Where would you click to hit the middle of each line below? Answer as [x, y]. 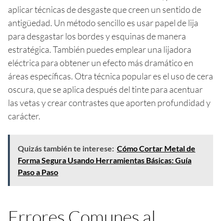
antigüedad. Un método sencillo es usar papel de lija [103, 22]
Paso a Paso [38, 172]
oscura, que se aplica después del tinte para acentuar [105, 89]
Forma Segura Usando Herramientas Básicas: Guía [105, 160]
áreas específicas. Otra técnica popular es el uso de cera [110, 76]
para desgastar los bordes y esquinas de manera [97, 36]
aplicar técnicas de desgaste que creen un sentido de [105, 9]
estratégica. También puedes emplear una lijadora [100, 49]
